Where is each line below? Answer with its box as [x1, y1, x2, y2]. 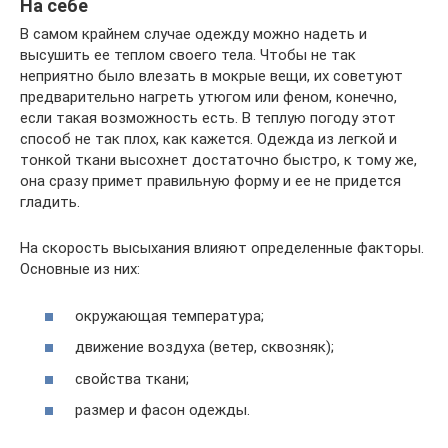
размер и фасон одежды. [75, 401, 250, 419]
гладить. [20, 193, 80, 211]
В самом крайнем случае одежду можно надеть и [20, 25, 367, 43]
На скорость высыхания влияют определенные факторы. [20, 239, 424, 257]
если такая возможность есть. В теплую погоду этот [20, 109, 396, 127]
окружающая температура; [75, 306, 264, 325]
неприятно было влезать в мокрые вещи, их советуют [20, 67, 403, 85]
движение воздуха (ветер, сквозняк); [75, 338, 334, 356]
